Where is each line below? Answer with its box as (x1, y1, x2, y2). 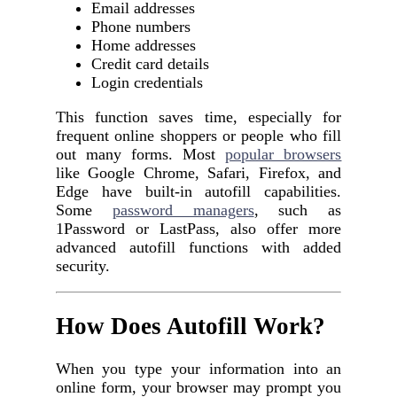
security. (55, 256, 110, 275)
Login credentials (90, 73, 203, 91)
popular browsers (225, 144, 342, 163)
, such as (253, 200, 342, 219)
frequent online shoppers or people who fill (55, 126, 342, 144)
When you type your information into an (55, 360, 342, 378)
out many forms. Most (55, 144, 226, 163)
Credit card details (90, 54, 209, 73)
